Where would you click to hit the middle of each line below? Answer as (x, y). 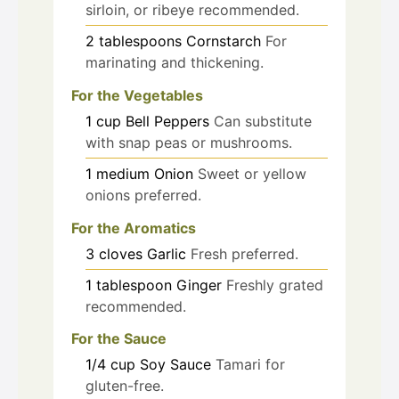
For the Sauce (119, 339)
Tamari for (250, 365)
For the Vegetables (137, 95)
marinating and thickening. (175, 62)
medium (123, 173)
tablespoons (140, 41)
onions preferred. (143, 195)
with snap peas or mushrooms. (189, 142)
